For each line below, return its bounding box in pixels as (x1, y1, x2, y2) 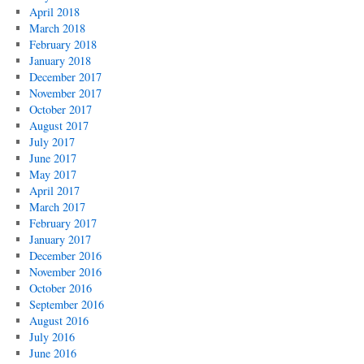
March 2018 (28, 20, 85, 36)
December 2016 (28, 248, 102, 263)
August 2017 (28, 118, 89, 133)
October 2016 (28, 280, 92, 296)
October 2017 (28, 102, 92, 117)
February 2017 (28, 215, 97, 231)
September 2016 (28, 297, 104, 312)
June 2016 (28, 345, 76, 361)
